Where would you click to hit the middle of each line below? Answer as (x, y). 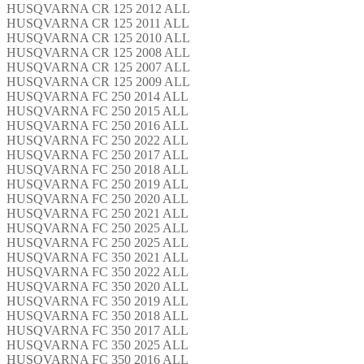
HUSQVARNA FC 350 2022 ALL (97, 271)
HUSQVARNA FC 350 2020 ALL (97, 286)
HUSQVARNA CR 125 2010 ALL (98, 37)
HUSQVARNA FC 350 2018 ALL (97, 315)
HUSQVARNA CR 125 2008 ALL (98, 52)
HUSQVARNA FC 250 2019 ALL (97, 184)
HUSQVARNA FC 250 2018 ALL (97, 169)
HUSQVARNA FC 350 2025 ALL (97, 344)
